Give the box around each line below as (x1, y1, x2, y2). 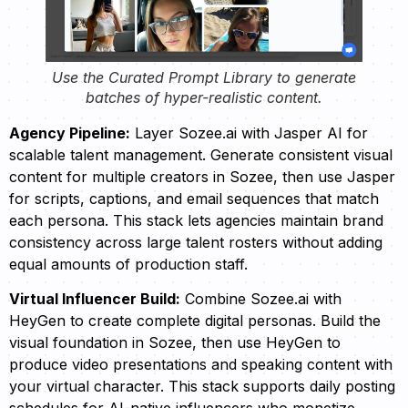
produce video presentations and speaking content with (9, 355, 393, 374)
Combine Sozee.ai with (180, 290, 342, 309)
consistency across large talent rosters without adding (9, 232, 382, 251)
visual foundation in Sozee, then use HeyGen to (9, 333, 341, 352)
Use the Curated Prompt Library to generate (52, 67, 356, 87)
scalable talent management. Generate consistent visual (9, 145, 393, 164)
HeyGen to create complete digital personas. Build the (9, 311, 381, 331)
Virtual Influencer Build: (9, 290, 180, 309)
